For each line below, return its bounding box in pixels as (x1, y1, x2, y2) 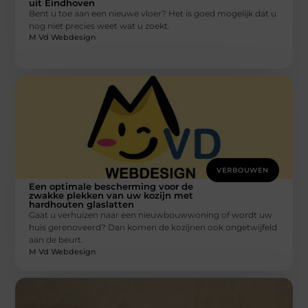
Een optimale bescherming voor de (29, 181, 194, 192)
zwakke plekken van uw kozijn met (29, 190, 194, 201)
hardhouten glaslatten (29, 199, 135, 210)
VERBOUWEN (217, 166, 269, 175)
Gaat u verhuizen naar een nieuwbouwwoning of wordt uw (29, 210, 273, 221)
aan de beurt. (29, 234, 84, 245)
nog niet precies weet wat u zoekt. (29, 21, 170, 32)
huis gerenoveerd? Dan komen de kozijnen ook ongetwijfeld (29, 222, 278, 233)
